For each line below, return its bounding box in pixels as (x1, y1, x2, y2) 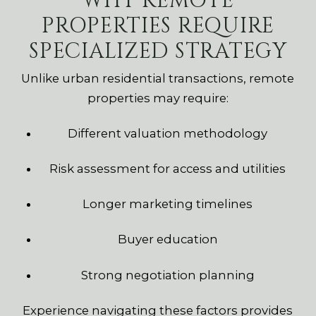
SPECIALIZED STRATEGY (29, 37, 287, 66)
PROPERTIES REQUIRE (42, 12, 274, 41)
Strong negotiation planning (80, 267, 255, 282)
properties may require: (87, 91, 229, 106)
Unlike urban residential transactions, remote (21, 71, 295, 86)
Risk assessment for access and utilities (49, 162, 286, 176)
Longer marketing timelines (83, 197, 253, 212)
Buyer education (117, 232, 218, 247)
